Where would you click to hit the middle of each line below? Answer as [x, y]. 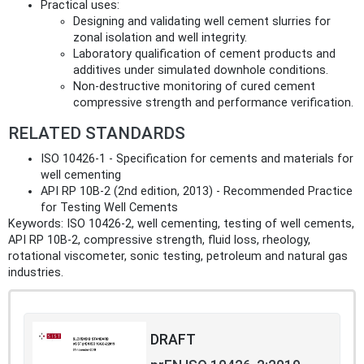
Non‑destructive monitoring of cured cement [194, 87]
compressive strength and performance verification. [213, 103]
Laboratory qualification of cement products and [204, 54]
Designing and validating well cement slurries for [202, 22]
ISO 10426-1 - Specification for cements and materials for [197, 159]
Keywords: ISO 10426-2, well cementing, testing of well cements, [181, 224]
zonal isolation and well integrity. [160, 38]
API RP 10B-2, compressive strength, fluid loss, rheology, [159, 240]
